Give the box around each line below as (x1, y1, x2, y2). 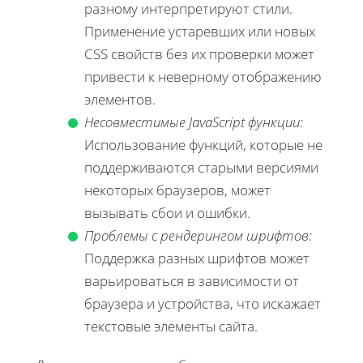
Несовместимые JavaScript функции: (84, 113, 303, 132)
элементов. (84, 90, 156, 109)
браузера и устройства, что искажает (84, 294, 321, 314)
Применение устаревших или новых (84, 22, 315, 41)
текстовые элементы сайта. (84, 317, 258, 336)
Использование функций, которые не (84, 135, 322, 155)
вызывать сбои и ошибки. (84, 203, 250, 223)
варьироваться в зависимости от (84, 271, 299, 291)
